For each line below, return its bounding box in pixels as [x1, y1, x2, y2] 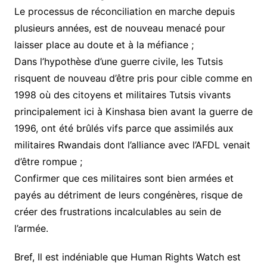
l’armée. [14, 222, 48, 234]
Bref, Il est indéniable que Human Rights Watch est [14, 251, 241, 263]
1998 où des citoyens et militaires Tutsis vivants [14, 89, 231, 101]
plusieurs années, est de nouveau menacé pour [14, 22, 225, 34]
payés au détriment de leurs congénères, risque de [14, 189, 243, 201]
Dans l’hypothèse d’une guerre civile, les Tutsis [14, 55, 223, 67]
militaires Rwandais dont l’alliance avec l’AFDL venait [14, 139, 250, 151]
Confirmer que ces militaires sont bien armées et [14, 172, 234, 184]
